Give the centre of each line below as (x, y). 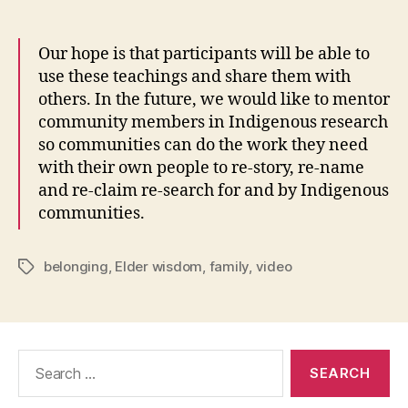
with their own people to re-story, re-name (201, 168)
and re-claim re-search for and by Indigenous (214, 191)
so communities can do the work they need (203, 146)
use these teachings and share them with (194, 77)
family (229, 267)
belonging (76, 267)
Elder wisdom (159, 267)
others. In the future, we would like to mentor (214, 100)
